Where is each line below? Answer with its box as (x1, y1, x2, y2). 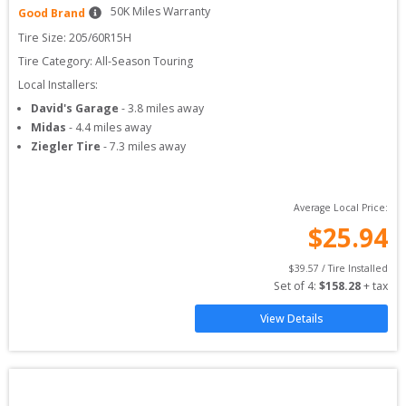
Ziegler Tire (31, 139, 101, 154)
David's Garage (31, 101, 119, 116)
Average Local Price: (294, 201, 388, 214)
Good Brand (18, 5, 85, 21)
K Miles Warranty (123, 4, 210, 19)
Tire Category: (18, 53, 92, 69)
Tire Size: (18, 30, 69, 45)
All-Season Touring (95, 53, 193, 69)
